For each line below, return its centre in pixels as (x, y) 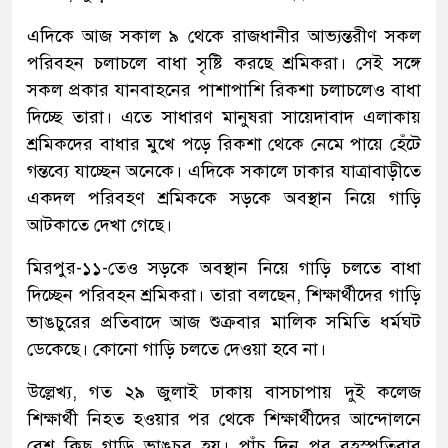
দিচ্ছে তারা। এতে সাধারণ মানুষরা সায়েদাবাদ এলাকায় (224, 116)
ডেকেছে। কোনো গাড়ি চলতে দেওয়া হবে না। (176, 348)
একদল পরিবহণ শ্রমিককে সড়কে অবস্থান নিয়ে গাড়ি (224, 197)
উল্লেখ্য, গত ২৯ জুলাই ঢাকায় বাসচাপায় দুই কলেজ (224, 391)
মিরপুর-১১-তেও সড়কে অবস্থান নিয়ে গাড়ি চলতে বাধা (224, 267)
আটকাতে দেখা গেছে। (99, 224)
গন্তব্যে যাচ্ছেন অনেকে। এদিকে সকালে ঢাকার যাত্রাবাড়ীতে (224, 170)
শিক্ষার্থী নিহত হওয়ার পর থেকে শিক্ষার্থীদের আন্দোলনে (224, 418)
